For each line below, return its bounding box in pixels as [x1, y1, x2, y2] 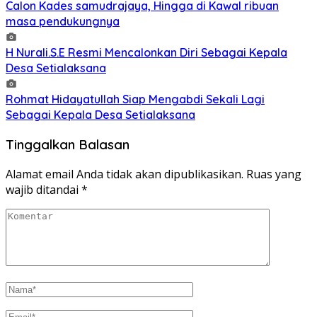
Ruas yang [246, 166, 301, 182]
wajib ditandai [6, 181, 81, 197]
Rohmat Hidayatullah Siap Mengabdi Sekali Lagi [6, 92, 265, 107]
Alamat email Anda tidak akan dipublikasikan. [6, 166, 243, 182]
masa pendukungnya [6, 14, 120, 29]
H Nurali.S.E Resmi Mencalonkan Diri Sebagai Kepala [6, 45, 287, 60]
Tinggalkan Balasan [6, 135, 129, 153]
